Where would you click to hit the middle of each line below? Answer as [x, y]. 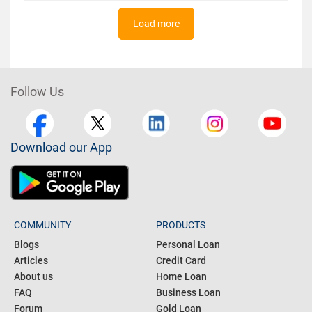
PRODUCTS [181, 225]
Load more [156, 23]
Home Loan [181, 276]
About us [33, 276]
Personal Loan [188, 244]
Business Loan [188, 292]
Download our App [61, 147]
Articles [31, 260]
